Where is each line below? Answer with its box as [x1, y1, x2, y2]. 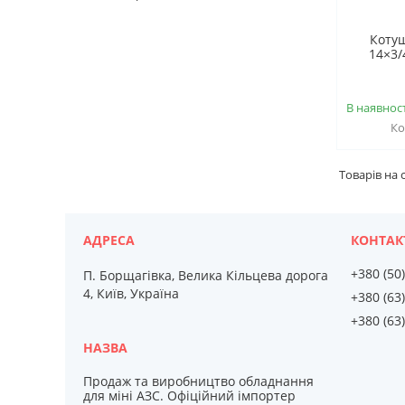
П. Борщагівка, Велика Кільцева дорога [83, 266, 329, 284]
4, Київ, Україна [83, 284, 180, 302]
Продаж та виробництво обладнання [83, 372, 315, 390]
